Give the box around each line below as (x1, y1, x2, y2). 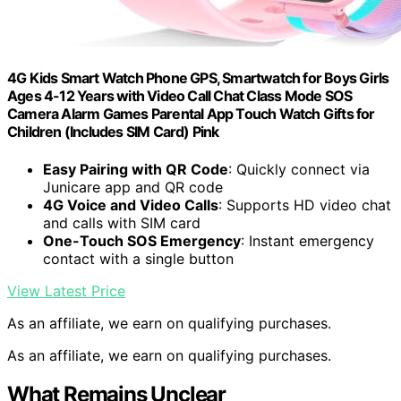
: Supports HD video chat (218, 195, 391, 214)
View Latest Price (7, 281, 125, 300)
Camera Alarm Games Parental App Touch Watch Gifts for (7, 105, 375, 124)
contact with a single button (43, 249, 234, 268)
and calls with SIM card (43, 213, 200, 232)
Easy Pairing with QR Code (43, 159, 228, 178)
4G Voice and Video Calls (43, 195, 218, 214)
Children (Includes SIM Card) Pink (7, 123, 219, 141)
